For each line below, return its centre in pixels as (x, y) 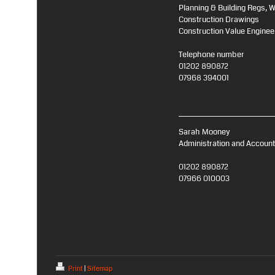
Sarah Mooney (204, 132)
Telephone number (211, 54)
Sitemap (100, 269)
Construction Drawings (219, 19)
